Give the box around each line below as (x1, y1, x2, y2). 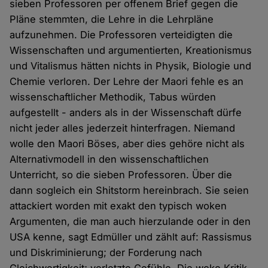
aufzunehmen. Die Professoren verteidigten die (10, 28, 233, 41)
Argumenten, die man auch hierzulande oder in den (10, 215, 251, 227)
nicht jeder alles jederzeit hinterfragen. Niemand (10, 121, 236, 134)
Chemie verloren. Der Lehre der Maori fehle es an (10, 75, 244, 87)
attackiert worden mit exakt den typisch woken (10, 199, 227, 212)
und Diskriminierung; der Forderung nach (10, 246, 203, 258)
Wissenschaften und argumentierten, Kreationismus (10, 44, 252, 56)
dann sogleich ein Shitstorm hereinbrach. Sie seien (10, 184, 249, 196)
